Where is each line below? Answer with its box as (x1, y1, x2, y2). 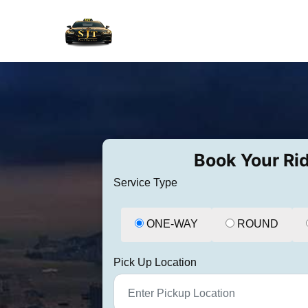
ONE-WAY (146, 217, 198, 230)
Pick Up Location (113, 256, 197, 268)
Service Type (113, 176, 177, 188)
